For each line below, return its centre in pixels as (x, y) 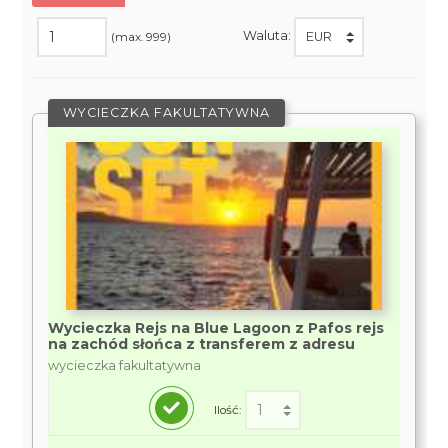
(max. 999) (141, 36)
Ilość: (227, 409)
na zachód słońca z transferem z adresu (202, 344)
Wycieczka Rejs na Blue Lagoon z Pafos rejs (216, 328)
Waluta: (268, 36)
